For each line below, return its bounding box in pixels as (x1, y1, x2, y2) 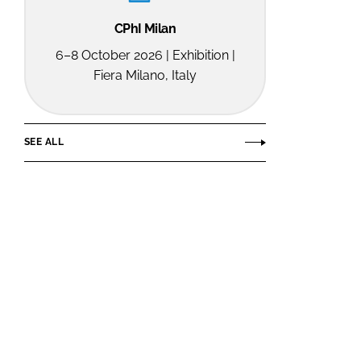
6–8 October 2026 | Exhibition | (55, 47, 235, 63)
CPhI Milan (114, 20, 176, 36)
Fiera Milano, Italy (93, 67, 197, 83)
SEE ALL (24, 136, 64, 148)
